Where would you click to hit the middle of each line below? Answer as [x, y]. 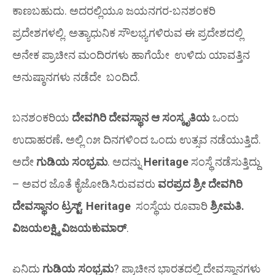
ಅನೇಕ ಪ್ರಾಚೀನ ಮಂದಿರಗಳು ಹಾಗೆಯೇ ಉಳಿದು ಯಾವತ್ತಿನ [131, 55]
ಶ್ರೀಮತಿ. [227, 206]
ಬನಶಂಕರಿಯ [42, 117]
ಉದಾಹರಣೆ [36, 139]
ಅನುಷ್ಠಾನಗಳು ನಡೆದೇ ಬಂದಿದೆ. [77, 77]
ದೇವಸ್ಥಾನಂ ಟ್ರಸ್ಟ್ [47, 206]
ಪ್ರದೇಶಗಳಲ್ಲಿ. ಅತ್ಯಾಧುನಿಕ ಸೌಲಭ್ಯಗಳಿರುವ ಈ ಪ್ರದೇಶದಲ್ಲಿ [128, 33]
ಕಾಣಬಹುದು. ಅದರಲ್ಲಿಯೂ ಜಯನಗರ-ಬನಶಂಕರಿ [114, 10]
